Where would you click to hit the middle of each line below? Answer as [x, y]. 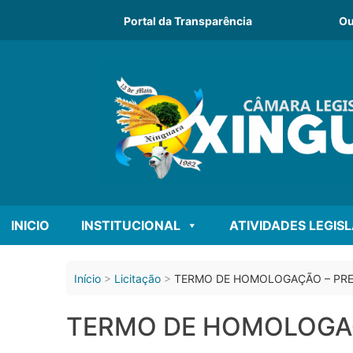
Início [87, 278]
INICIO [30, 225]
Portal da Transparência [188, 20]
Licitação [137, 278]
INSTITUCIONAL [131, 225]
